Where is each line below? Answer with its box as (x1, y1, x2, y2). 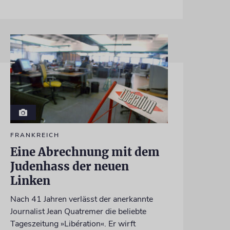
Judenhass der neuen (10, 159, 129, 174)
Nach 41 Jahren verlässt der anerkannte (10, 193, 153, 205)
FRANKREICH (10, 130, 60, 139)
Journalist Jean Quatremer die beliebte (10, 205, 146, 217)
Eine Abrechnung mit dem (10, 144, 160, 159)
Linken (10, 173, 50, 188)
